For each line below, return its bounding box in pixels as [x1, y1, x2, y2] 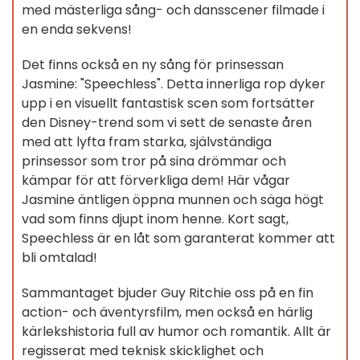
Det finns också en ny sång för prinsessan [22, 55, 284, 75]
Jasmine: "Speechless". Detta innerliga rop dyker [22, 75, 325, 94]
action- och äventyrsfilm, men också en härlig [22, 303, 313, 322]
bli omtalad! [22, 248, 97, 268]
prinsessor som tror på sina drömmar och [22, 152, 286, 171]
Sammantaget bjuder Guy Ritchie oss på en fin [22, 284, 313, 303]
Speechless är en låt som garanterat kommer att [22, 229, 335, 248]
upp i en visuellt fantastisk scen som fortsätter [22, 94, 315, 113]
